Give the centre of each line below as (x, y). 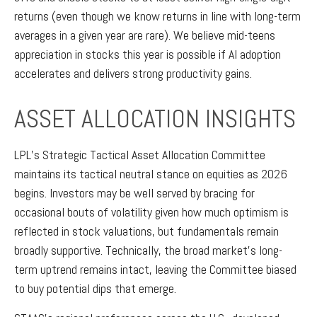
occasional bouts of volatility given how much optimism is (151, 212)
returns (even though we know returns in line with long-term (157, 16)
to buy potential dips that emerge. (95, 288)
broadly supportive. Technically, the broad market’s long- (148, 250)
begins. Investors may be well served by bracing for (134, 192)
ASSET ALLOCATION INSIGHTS (155, 119)
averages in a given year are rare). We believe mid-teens (145, 35)
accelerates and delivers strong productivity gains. (133, 73)
